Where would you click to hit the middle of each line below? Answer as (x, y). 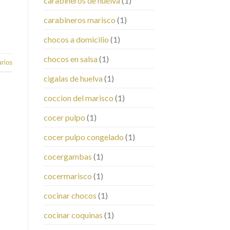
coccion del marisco (78, 98)
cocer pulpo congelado (83, 137)
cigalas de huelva (73, 79)
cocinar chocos (70, 196)
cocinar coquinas (73, 215)
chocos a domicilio (76, 40)
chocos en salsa (70, 59)
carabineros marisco (79, 20)
